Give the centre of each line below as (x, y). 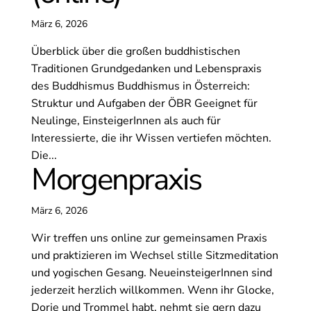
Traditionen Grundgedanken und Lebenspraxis (146, 69)
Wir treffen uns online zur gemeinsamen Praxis (149, 238)
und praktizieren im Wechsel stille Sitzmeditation (154, 256)
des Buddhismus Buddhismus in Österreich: (140, 86)
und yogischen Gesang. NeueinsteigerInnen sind (151, 273)
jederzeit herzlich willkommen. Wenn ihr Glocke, (152, 291)
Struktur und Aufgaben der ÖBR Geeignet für (144, 104)
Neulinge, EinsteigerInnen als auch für (126, 121)
